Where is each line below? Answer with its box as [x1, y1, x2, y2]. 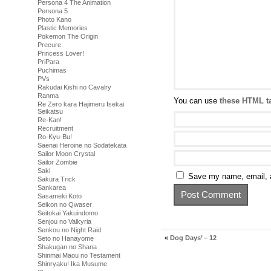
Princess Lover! [38, 50, 84, 57]
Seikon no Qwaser [38, 201, 92, 208]
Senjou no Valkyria [38, 218, 91, 225]
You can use [174, 96, 220, 105]
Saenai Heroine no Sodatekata [38, 142, 126, 149]
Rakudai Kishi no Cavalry [38, 83, 111, 91]
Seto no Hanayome [38, 235, 94, 242]
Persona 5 [38, 7, 68, 15]
